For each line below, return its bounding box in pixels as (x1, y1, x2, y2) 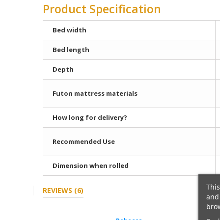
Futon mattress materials (53, 88, 137, 98)
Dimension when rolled (53, 161, 129, 170)
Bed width (53, 25, 86, 34)
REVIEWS (43, 185, 74, 195)
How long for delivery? (53, 112, 127, 122)
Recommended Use (53, 137, 115, 146)
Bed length (53, 45, 89, 54)
